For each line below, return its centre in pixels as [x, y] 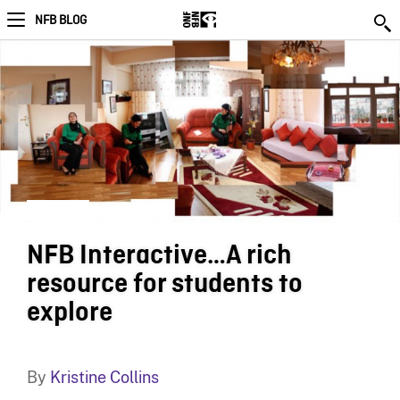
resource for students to [164, 283]
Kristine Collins [104, 377]
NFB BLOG [61, 21]
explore [69, 312]
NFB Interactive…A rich [159, 255]
